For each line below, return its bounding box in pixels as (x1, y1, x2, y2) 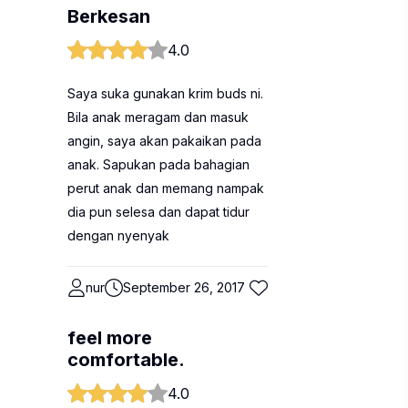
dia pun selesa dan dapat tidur (67, 204, 250, 219)
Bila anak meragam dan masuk (67, 109, 249, 125)
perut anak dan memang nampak (67, 180, 264, 196)
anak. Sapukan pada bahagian (67, 157, 250, 172)
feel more (67, 327, 152, 349)
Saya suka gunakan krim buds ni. (67, 86, 263, 101)
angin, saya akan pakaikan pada (67, 133, 261, 148)
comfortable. (67, 349, 185, 371)
